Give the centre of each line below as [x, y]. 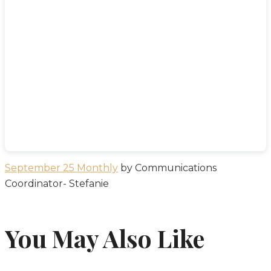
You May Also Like [105, 238]
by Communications [167, 168]
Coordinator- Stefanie [57, 183]
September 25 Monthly [61, 168]
